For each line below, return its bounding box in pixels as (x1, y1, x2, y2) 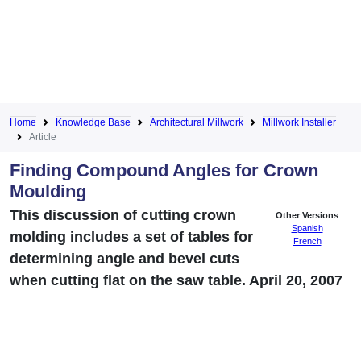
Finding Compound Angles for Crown (10, 160, 318, 180)
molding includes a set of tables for (10, 228, 253, 245)
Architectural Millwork (150, 116, 243, 128)
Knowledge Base (56, 116, 131, 128)
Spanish (291, 222, 323, 233)
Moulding (10, 180, 86, 201)
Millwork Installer (263, 116, 336, 128)
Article (29, 131, 56, 143)
